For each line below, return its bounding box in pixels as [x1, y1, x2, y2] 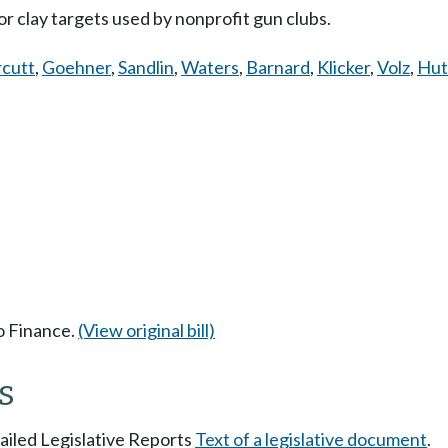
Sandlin [118, 56, 174, 78]
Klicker [317, 56, 370, 78]
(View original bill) [78, 318, 215, 341]
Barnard [246, 56, 310, 78]
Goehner [42, 56, 111, 78]
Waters [181, 56, 239, 78]
